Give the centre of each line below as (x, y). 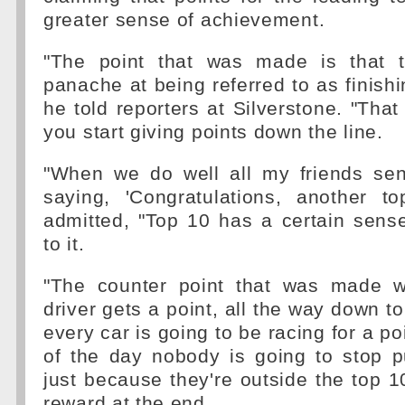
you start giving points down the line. (213, 132)
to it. (64, 244)
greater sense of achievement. (184, 20)
